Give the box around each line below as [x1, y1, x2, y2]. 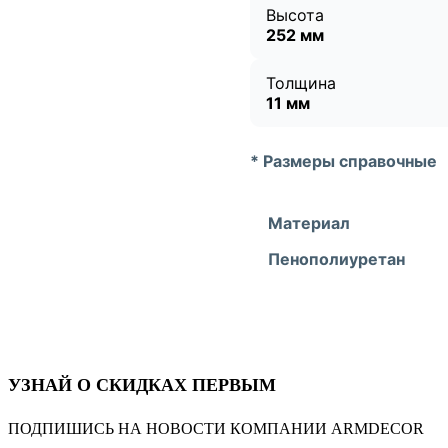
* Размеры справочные [250, 151, 437, 172]
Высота [266, 5, 324, 26]
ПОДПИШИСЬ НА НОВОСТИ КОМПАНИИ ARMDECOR [8, 420, 424, 438]
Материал [268, 213, 350, 234]
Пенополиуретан [268, 249, 405, 270]
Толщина [266, 73, 336, 94]
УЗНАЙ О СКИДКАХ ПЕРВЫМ [8, 375, 276, 396]
